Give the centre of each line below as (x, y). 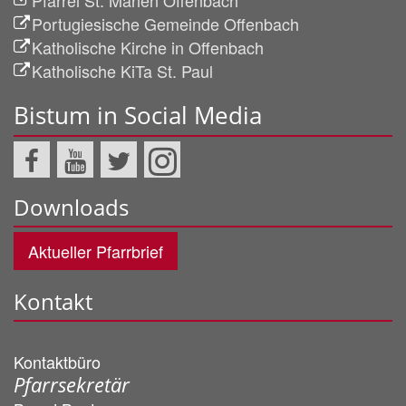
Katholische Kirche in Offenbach (148, 48)
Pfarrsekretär (72, 385)
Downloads (71, 208)
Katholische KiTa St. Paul (122, 71)
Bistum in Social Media (138, 116)
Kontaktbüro (57, 362)
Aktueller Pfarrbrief (96, 251)
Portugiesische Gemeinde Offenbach (165, 24)
